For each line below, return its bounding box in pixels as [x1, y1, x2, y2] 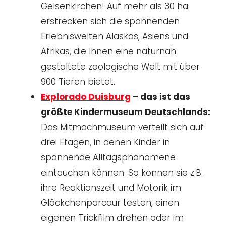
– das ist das [131, 90, 190, 103]
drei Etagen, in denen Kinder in [41, 136, 170, 148]
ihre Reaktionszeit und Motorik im [41, 181, 181, 194]
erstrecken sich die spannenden [41, 15, 180, 27]
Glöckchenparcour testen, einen [41, 196, 179, 209]
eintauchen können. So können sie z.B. [41, 166, 203, 179]
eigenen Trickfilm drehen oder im [41, 211, 184, 224]
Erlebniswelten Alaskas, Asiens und [41, 30, 188, 42]
